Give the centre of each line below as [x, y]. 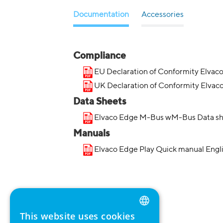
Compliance [100, 56]
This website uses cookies [77, 216]
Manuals [92, 134]
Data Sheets [100, 102]
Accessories [163, 15]
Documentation [101, 15]
